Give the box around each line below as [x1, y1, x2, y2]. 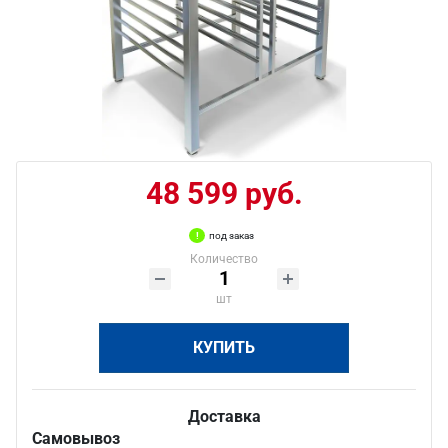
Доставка [187, 407, 261, 426]
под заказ [209, 230, 254, 241]
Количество [190, 252, 258, 266]
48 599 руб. [145, 176, 303, 211]
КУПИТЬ [193, 338, 255, 357]
